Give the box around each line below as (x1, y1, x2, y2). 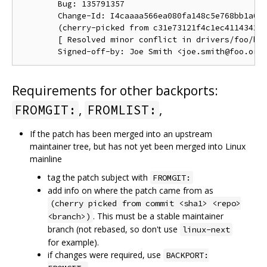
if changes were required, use (48, 249, 163, 260)
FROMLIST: (87, 101, 157, 118)
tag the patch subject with (48, 171, 150, 183)
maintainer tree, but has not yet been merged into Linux (30, 140, 246, 152)
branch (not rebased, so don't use (48, 223, 180, 235)
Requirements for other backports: (12, 82, 218, 99)
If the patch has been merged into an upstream (30, 128, 212, 139)
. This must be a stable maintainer (93, 210, 223, 222)
